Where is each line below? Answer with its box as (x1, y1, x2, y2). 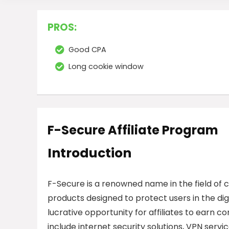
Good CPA (68, 44, 106, 55)
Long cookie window (68, 61, 144, 72)
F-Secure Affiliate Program (48, 122, 218, 139)
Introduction (48, 144, 131, 163)
